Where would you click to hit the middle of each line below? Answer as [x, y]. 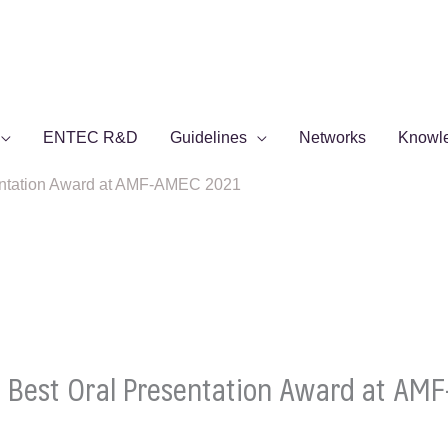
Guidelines [208, 137]
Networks [332, 137]
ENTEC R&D [90, 137]
